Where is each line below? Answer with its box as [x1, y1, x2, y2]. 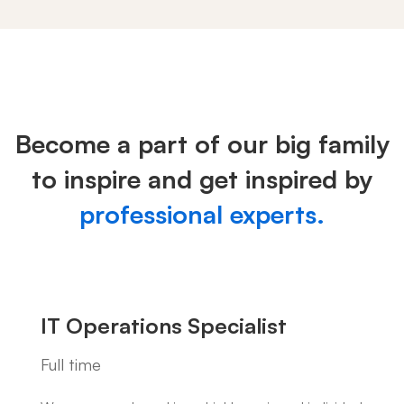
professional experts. [79, 198, 325, 230]
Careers [13, 32, 171, 86]
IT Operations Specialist [41, 312, 287, 339]
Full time [41, 354, 101, 374]
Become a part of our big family [14, 128, 390, 160]
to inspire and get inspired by [32, 163, 372, 195]
